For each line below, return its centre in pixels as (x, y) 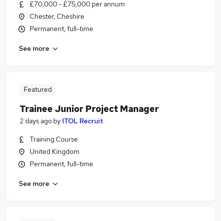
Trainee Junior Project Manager (89, 109)
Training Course (54, 139)
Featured (37, 89)
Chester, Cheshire (57, 16)
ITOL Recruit (83, 121)
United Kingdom (55, 151)
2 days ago (36, 121)
